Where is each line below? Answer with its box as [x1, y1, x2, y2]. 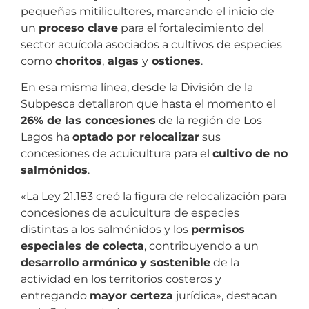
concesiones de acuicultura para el [21, 147, 212, 161]
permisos [191, 223, 245, 237]
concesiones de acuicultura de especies [21, 206, 239, 220]
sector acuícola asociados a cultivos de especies [21, 37, 282, 51]
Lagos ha [21, 130, 72, 144]
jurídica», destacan [173, 289, 277, 303]
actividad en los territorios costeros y [21, 272, 221, 286]
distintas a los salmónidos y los [21, 223, 191, 237]
